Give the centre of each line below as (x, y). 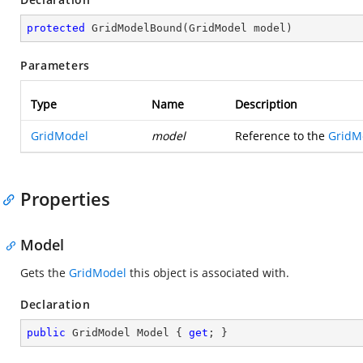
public (46, 333)
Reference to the (282, 136)
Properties (65, 199)
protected (56, 28)
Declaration (56, 304)
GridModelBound (137, 28)
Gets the (45, 273)
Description (266, 104)
